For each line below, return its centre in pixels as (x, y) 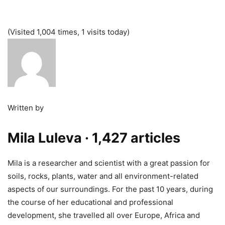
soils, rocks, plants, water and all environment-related (103, 176)
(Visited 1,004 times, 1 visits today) (69, 32)
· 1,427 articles (133, 138)
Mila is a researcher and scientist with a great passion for (109, 163)
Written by (26, 108)
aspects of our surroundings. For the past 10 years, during (110, 189)
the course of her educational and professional (90, 202)
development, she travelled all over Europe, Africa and (104, 215)
